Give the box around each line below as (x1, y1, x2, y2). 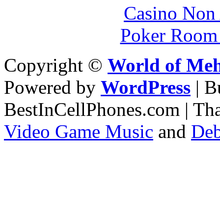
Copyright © (4, 55, 108, 76)
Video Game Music (4, 121, 153, 142)
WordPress (101, 77, 191, 98)
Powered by (4, 77, 101, 98)
